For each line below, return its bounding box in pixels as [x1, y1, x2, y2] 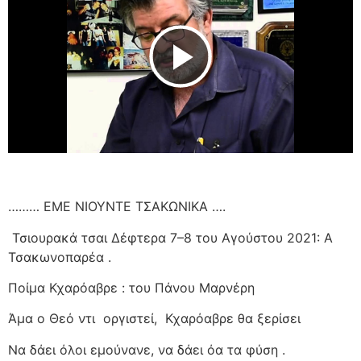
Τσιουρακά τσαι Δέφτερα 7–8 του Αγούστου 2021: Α [12, 229, 333, 246]
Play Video [202, 48, 302, 71]
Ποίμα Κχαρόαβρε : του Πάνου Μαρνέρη [8, 280, 255, 297]
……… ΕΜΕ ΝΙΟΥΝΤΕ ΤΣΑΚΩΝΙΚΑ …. [8, 198, 226, 215]
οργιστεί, [103, 310, 157, 327]
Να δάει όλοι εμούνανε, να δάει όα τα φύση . [8, 341, 285, 358]
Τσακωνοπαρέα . [8, 248, 111, 265]
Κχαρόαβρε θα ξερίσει [165, 310, 301, 327]
